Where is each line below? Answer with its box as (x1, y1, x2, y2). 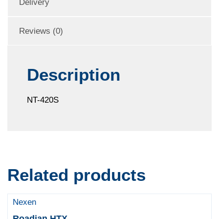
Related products (7, 165, 146, 184)
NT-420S (27, 95, 59, 105)
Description (27, 65, 120, 84)
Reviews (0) (19, 26, 63, 36)
